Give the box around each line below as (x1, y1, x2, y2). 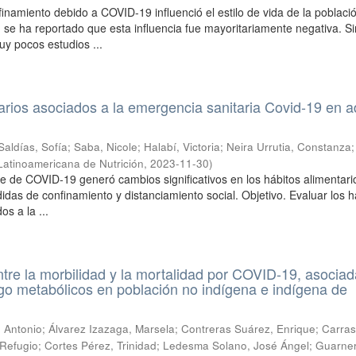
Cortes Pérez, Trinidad (44, 338, 157, 353)
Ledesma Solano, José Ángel (163, 338, 310, 353)
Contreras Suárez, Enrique (181, 321, 316, 336)
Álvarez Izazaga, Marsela (48, 321, 176, 336)
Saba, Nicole (74, 139, 138, 154)
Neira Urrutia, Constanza (226, 139, 352, 154)
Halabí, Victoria (144, 139, 221, 154)
